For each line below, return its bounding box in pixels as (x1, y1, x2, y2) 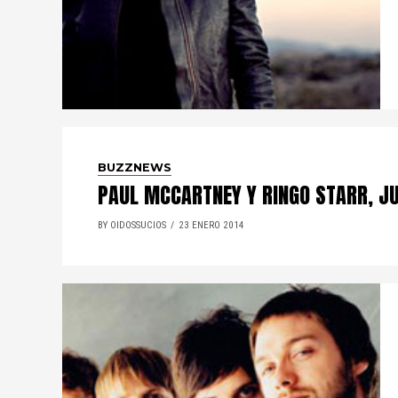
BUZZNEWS (98, 161, 171, 174)
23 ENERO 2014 (179, 219, 244, 231)
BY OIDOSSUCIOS (98, 219, 166, 231)
